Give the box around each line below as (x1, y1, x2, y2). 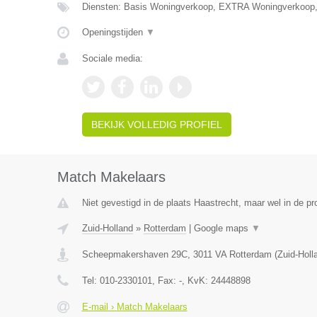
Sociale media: (81, 53, 143, 64)
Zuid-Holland (81, 223, 133, 234)
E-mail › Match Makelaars (81, 301, 188, 312)
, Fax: (151, 275, 179, 286)
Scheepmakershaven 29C (81, 249, 188, 260)
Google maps (193, 223, 251, 234)
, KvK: (181, 275, 211, 286)
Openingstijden (81, 27, 146, 38)
